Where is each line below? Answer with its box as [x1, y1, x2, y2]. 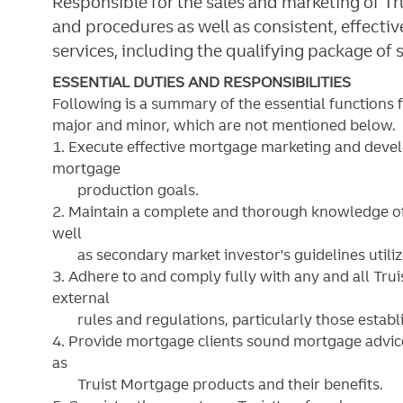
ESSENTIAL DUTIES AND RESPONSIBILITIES [52, 73, 351, 92]
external [52, 289, 110, 308]
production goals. [52, 181, 199, 200]
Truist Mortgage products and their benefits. [52, 375, 383, 394]
